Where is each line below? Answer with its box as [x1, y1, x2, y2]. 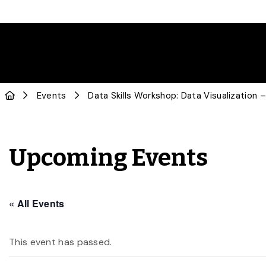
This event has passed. [9, 236, 112, 248]
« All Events [9, 197, 65, 210]
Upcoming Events [9, 144, 208, 172]
